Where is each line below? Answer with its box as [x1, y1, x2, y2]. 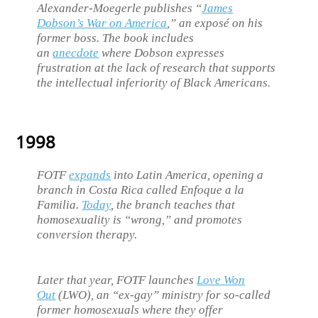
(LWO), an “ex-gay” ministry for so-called [55, 287, 271, 302]
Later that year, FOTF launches [37, 273, 197, 287]
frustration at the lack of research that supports [37, 60, 276, 75]
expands [69, 168, 111, 182]
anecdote [53, 45, 99, 60]
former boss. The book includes [37, 31, 194, 45]
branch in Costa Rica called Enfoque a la [37, 182, 245, 197]
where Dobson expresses [99, 45, 225, 60]
